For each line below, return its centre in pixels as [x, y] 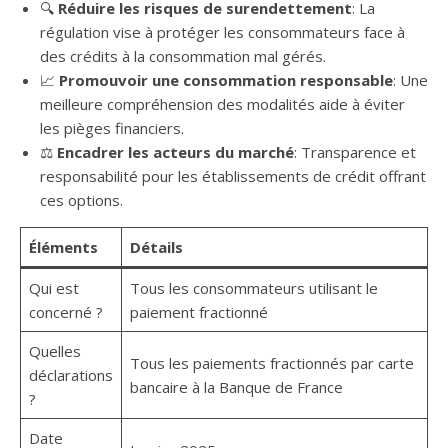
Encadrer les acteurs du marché [175, 152]
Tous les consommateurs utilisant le [253, 288]
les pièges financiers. [112, 128]
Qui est [53, 288]
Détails [156, 247]
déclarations [70, 375]
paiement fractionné [198, 312]
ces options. [81, 200]
